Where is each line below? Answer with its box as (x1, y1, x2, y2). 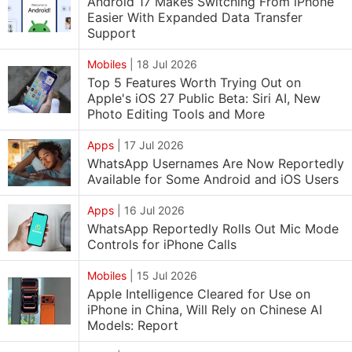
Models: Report (87, 317, 178, 333)
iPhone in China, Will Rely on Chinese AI (87, 302, 322, 317)
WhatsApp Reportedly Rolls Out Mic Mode (87, 221, 339, 236)
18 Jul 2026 (137, 57, 197, 71)
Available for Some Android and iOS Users (87, 171, 339, 187)
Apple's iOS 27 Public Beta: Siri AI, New (87, 90, 321, 106)
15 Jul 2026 (137, 269, 197, 282)
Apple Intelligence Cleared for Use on (87, 286, 310, 302)
